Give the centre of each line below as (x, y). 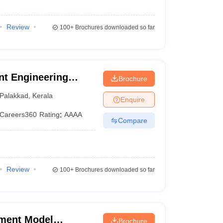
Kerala (43, 95)
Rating (50, 114)
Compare (132, 120)
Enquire (132, 99)
